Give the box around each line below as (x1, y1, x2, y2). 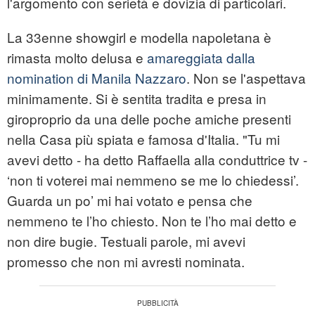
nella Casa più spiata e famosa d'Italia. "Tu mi (7, 129, 280, 149)
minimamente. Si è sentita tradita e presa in (7, 89, 266, 108)
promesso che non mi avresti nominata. (7, 252, 245, 271)
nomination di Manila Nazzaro (7, 68, 186, 88)
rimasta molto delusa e (7, 48, 147, 67)
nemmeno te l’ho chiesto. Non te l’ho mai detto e (7, 211, 297, 231)
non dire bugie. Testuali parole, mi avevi (7, 231, 245, 251)
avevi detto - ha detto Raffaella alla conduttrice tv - (7, 150, 307, 169)
